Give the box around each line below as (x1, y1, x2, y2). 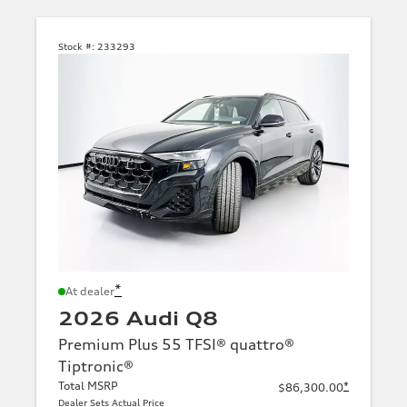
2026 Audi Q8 (58, 307, 218, 331)
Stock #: (58, 41, 94, 53)
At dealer (65, 284, 114, 299)
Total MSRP (58, 379, 118, 393)
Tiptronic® (58, 357, 134, 376)
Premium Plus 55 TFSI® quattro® (58, 335, 294, 354)
